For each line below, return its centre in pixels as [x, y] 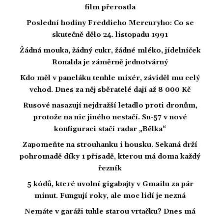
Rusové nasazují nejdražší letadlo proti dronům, [110, 105]
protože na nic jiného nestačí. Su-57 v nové [110, 117]
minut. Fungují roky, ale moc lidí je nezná [110, 196]
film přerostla [110, 7]
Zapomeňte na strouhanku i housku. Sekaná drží [110, 145]
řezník [110, 168]
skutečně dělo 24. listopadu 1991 [110, 35]
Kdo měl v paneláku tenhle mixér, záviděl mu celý [110, 78]
